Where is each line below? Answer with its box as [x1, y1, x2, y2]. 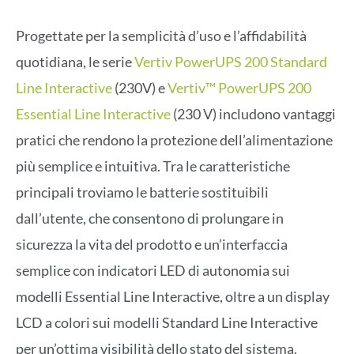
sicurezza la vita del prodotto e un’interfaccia [16, 235, 288, 254]
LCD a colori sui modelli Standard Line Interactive [16, 314, 318, 332]
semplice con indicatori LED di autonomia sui [16, 262, 290, 280]
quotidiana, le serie [16, 53, 134, 71]
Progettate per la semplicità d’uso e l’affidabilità [16, 27, 307, 45]
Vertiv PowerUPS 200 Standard [134, 53, 327, 71]
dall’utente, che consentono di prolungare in [16, 209, 284, 228]
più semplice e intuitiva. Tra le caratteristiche [16, 157, 290, 175]
